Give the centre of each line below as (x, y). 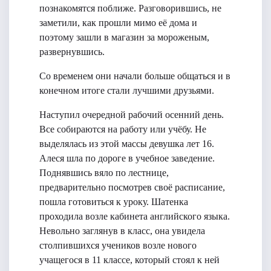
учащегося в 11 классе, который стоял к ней (129, 260)
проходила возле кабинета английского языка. (135, 216)
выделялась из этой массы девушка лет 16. (127, 144)
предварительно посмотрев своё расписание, (132, 187)
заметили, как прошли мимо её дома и (118, 23)
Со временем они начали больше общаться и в (135, 76)
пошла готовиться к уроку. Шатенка (114, 202)
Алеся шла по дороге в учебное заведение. (127, 158)
